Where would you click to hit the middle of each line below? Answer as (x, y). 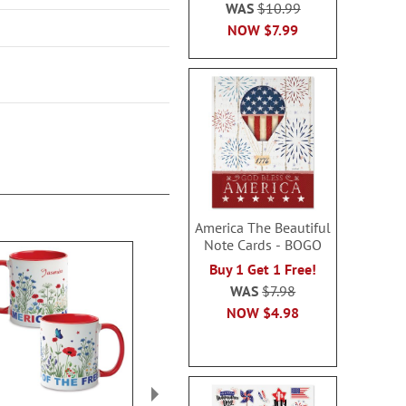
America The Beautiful (263, 227)
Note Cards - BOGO (263, 245)
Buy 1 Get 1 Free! (263, 269)
